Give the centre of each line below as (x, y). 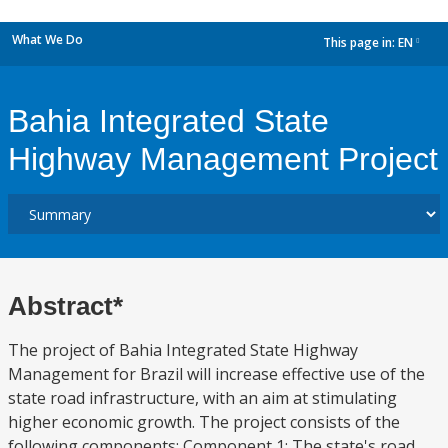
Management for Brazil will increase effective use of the (216, 374)
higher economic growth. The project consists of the (204, 422)
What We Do (47, 39)
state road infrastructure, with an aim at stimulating (202, 398)
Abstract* (65, 306)
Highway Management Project (223, 159)
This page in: (360, 43)
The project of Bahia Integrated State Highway (183, 350)
